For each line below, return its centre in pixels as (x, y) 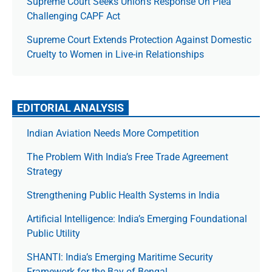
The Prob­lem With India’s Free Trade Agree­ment (127, 157)
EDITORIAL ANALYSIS (70, 108)
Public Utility (53, 233)
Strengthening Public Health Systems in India (123, 195)
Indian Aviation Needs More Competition (114, 133)
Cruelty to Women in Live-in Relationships (115, 54)
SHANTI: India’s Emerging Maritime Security (120, 257)
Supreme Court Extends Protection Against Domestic (139, 40)
